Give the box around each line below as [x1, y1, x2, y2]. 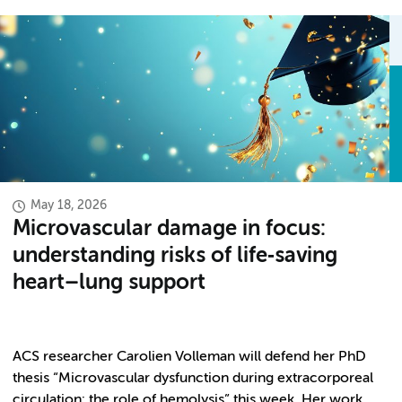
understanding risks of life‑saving [13, 245, 337, 267]
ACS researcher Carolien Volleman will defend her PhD [13, 350, 366, 364]
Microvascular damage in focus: [13, 218, 326, 240]
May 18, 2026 [31, 199, 107, 212]
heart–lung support [13, 272, 205, 293]
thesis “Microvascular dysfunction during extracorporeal [13, 371, 373, 386]
